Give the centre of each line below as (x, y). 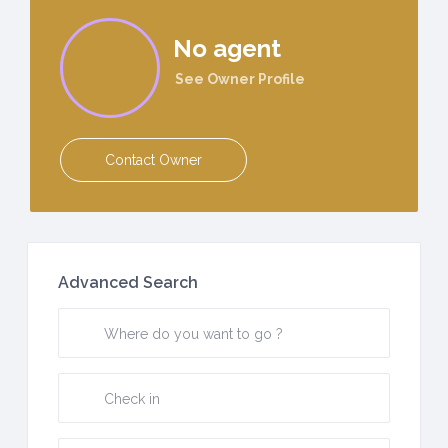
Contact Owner (153, 160)
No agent (227, 49)
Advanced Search (128, 283)
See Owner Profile (240, 79)
